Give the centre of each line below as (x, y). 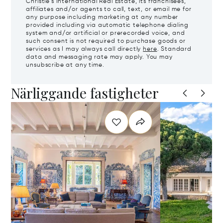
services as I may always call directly (85, 49)
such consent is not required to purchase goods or (106, 41)
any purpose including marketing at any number (102, 17)
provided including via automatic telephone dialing (107, 25)
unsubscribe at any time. (65, 65)
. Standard (174, 49)
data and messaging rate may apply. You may (99, 57)
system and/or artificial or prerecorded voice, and (106, 33)
